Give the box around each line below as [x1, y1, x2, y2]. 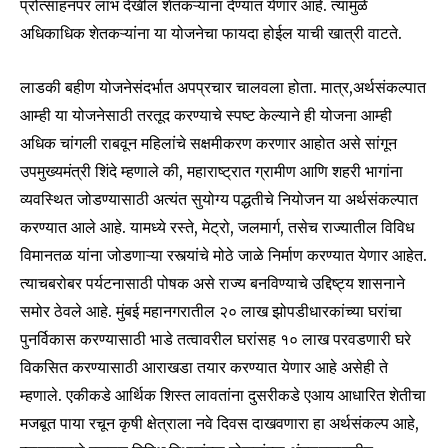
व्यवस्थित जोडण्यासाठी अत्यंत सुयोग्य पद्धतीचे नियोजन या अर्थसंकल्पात [20, 189, 418, 210]
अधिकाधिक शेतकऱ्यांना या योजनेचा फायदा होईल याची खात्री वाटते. [20, 23, 402, 44]
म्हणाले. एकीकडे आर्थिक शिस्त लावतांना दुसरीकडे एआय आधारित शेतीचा [20, 385, 426, 406]
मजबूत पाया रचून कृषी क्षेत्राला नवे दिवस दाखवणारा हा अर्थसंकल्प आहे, [20, 413, 419, 434]
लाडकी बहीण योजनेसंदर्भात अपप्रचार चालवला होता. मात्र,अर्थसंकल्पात [20, 77, 426, 98]
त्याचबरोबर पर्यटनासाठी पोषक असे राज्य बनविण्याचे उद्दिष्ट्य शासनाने [20, 273, 405, 294]
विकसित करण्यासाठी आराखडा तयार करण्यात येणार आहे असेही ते [20, 357, 388, 378]
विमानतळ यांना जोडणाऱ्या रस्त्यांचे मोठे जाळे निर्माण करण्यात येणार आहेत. [20, 245, 427, 266]
